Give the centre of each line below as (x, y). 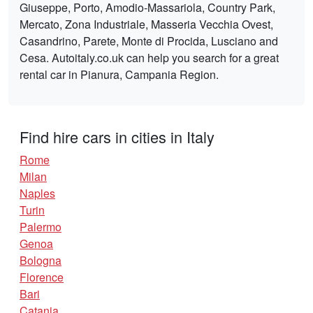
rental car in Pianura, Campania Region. (119, 75)
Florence (42, 277)
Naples (37, 194)
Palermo (41, 227)
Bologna (41, 261)
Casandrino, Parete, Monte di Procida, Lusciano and (149, 41)
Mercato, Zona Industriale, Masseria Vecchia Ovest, (146, 24)
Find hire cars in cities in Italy (117, 137)
